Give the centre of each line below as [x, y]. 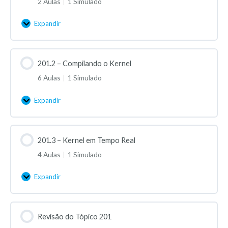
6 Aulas [50, 78]
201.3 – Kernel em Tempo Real [86, 140]
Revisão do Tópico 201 [74, 217]
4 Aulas [50, 154]
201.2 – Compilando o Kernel [84, 64]
